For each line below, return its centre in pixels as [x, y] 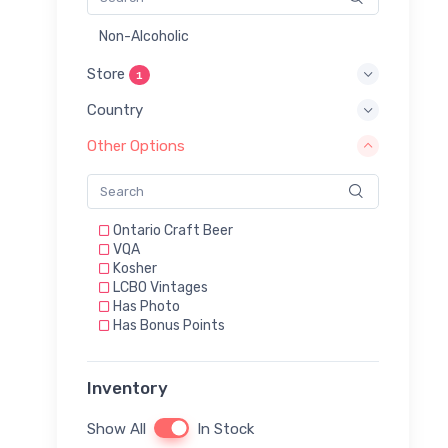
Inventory [127, 387]
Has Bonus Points [167, 325]
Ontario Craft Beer [171, 230]
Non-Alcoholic [144, 36]
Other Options [136, 146]
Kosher [133, 268]
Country [115, 109]
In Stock [225, 428]
